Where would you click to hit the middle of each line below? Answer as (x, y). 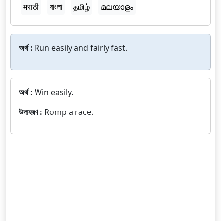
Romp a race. (69, 112)
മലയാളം (117, 7)
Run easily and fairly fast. (81, 48)
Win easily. (54, 92)
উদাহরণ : (32, 112)
